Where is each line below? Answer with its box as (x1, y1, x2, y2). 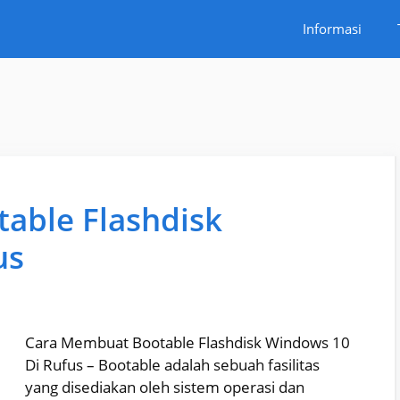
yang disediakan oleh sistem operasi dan (25, 377, 304, 398)
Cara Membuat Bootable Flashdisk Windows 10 (25, 332, 350, 354)
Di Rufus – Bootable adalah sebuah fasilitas (25, 354, 320, 376)
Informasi (303, 20, 362, 37)
